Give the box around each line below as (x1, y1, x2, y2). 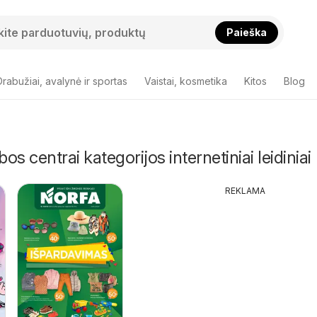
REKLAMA (225, 185, 266, 196)
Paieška (226, 25, 267, 38)
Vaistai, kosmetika (144, 75, 227, 87)
